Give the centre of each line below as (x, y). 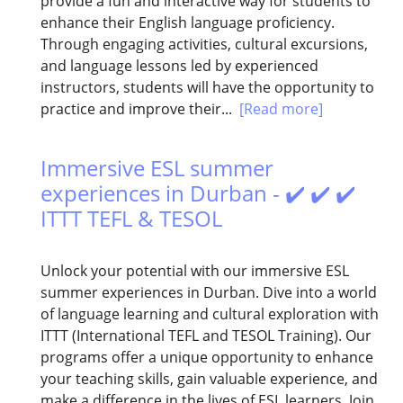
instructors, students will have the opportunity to (207, 88)
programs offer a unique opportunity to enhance (207, 358)
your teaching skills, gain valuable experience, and (209, 379)
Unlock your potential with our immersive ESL (195, 271)
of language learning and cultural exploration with (210, 314)
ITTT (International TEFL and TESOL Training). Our (206, 336)
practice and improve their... (140, 109)
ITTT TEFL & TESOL (131, 219)
